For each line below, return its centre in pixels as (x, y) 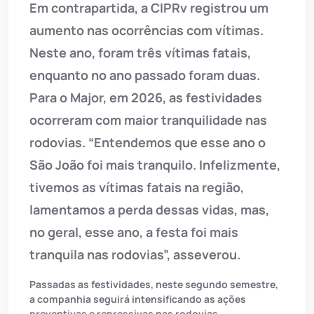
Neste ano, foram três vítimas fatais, (140, 53)
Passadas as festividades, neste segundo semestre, (154, 285)
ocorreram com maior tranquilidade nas (148, 120)
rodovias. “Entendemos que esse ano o (148, 143)
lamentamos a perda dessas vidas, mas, (149, 210)
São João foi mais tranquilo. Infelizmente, (155, 165)
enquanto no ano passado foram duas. (145, 75)
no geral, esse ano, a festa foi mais (134, 232)
